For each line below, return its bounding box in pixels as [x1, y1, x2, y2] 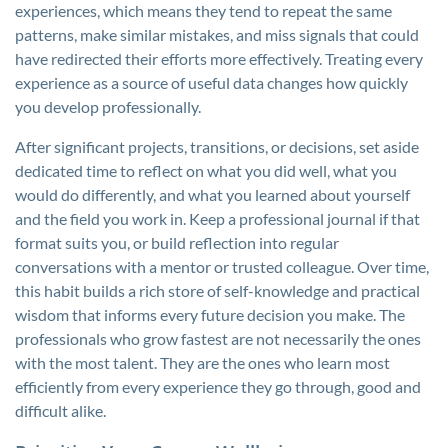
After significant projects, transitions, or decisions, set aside [15, 137, 419, 156]
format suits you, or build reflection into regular [15, 233, 339, 252]
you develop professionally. [15, 97, 201, 116]
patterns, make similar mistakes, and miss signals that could [15, 25, 419, 44]
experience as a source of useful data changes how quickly [15, 73, 408, 92]
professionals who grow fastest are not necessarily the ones [15, 329, 421, 348]
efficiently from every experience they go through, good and [15, 377, 421, 396]
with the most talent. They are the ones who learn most [15, 353, 390, 372]
